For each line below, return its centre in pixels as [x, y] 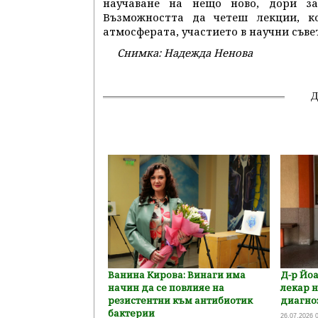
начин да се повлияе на [166, 287]
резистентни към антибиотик [181, 300]
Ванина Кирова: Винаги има [177, 275]
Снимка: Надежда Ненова [185, 53]
